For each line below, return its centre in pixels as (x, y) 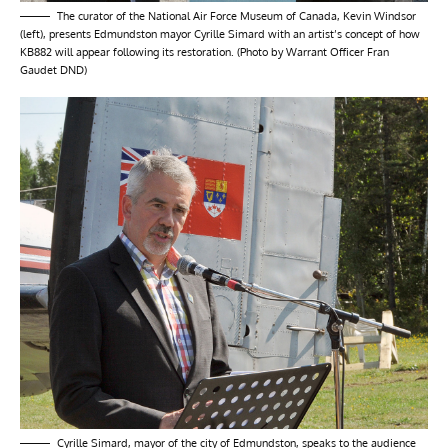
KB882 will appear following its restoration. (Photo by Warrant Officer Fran (204, 51)
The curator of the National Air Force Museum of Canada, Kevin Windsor (236, 15)
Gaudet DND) (53, 69)
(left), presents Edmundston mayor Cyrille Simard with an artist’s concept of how (220, 33)
